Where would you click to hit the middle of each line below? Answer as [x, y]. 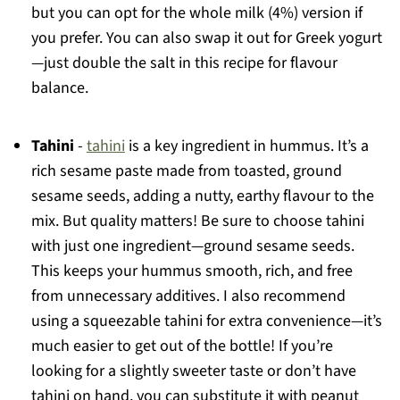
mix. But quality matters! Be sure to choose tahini [197, 221]
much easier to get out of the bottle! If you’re [182, 346]
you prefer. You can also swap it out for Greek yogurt [206, 38]
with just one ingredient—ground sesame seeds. [192, 246]
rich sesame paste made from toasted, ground [186, 171]
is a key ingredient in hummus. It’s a [246, 146]
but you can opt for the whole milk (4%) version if [196, 13]
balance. [59, 88]
